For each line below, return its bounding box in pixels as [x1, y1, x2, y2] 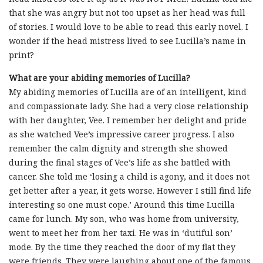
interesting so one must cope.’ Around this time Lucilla [9, 199, 235, 211]
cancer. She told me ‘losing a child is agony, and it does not [9, 171, 249, 183]
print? [9, 49, 34, 61]
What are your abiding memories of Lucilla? [9, 72, 190, 84]
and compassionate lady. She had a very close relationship [9, 100, 248, 112]
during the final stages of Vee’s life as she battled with [9, 157, 231, 168]
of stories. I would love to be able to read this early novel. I [9, 21, 248, 33]
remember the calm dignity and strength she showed [9, 143, 228, 154]
